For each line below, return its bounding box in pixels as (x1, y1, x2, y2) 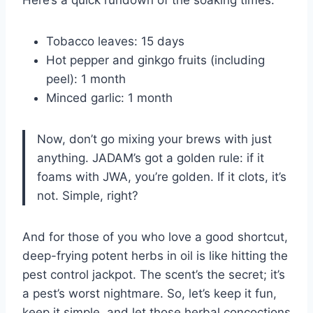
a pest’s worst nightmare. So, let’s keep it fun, (22, 286, 277, 301)
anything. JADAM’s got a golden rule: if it (37, 151, 264, 166)
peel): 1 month (46, 72, 126, 87)
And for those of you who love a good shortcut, (22, 230, 288, 245)
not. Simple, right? (37, 189, 138, 203)
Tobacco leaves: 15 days (46, 34, 184, 49)
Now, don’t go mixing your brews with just (37, 132, 272, 147)
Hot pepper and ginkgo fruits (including (46, 53, 265, 68)
